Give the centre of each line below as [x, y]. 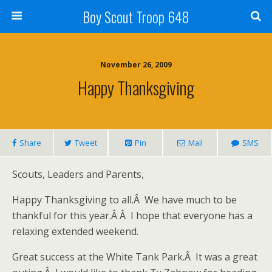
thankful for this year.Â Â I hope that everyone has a [132, 216]
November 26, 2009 [136, 65]
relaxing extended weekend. [75, 231]
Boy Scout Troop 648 [136, 16]
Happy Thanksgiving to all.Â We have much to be [124, 200]
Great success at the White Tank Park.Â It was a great [135, 257]
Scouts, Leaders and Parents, [78, 174]
